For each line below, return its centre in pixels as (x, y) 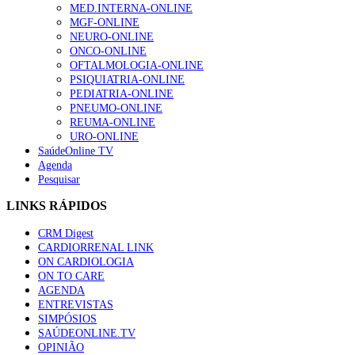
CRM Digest (66, 233)
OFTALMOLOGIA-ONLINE (137, 65)
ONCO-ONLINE (108, 51)
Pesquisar (59, 179)
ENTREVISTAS (76, 304)
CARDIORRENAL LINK (96, 247)
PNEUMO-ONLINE (116, 108)
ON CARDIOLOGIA (86, 261)
